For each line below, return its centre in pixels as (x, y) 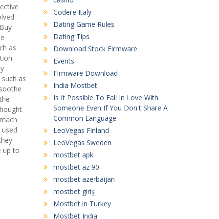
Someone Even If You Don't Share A (110, 108)
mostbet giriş (74, 191)
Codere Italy (72, 12)
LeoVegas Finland (81, 130)
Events (64, 61)
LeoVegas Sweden (82, 142)
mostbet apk (73, 154)
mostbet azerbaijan (84, 179)
